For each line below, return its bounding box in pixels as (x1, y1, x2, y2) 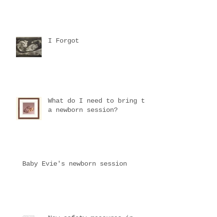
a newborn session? (48, 106, 118, 114)
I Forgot (48, 36, 79, 45)
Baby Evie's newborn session (22, 159, 127, 168)
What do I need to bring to (48, 96, 149, 105)
